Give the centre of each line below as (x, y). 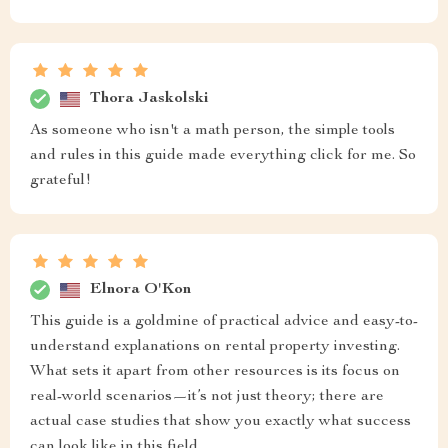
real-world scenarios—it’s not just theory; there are (207, 397)
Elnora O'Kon (140, 289)
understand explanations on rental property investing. (215, 347)
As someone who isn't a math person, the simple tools (212, 131)
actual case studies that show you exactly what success (220, 422)
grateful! (60, 181)
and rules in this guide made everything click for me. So (223, 156)
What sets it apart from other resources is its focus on (215, 372)
